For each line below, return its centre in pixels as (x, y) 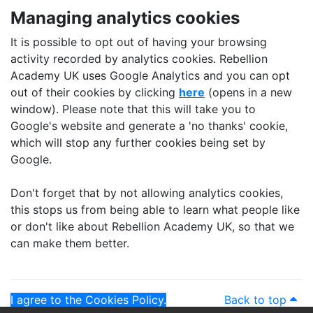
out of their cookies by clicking (95, 92)
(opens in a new (248, 92)
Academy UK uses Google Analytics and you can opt (150, 75)
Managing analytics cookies (125, 18)
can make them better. (70, 243)
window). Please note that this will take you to (133, 109)
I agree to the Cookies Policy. (88, 300)
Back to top (257, 300)
